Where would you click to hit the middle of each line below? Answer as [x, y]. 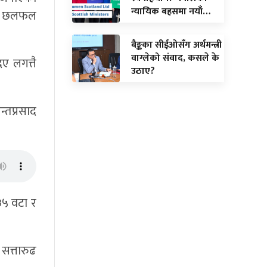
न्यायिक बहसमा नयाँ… [171, 11]
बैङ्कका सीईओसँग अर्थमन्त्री [176, 45]
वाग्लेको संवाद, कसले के [175, 58]
